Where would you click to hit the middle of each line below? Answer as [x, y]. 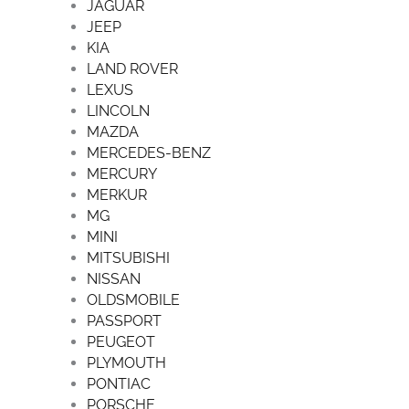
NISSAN [113, 278]
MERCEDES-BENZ [148, 152]
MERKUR [116, 194]
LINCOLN [118, 110]
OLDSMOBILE [133, 299]
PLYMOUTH [126, 362]
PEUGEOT [121, 341]
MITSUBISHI [128, 257]
